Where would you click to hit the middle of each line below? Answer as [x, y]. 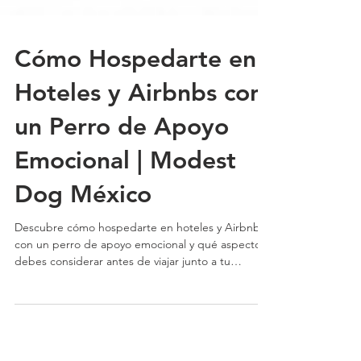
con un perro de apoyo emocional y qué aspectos [140, 273]
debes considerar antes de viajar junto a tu [122, 290]
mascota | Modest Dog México [91, 307]
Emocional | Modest [125, 189]
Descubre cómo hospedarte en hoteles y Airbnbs [140, 256]
